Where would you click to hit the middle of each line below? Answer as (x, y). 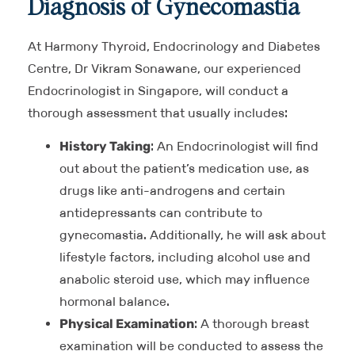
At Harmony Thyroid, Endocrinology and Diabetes (174, 46)
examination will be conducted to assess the (191, 345)
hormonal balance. (115, 301)
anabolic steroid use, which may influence (185, 279)
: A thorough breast (252, 323)
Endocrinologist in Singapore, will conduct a (158, 90)
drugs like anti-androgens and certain (172, 190)
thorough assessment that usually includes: (158, 113)
